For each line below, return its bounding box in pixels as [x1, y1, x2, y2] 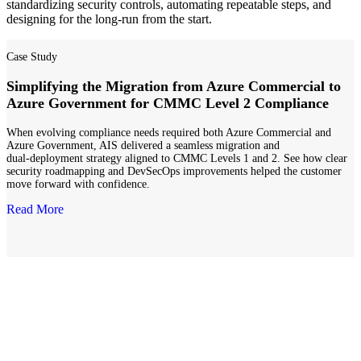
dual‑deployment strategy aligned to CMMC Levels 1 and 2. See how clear [6, 152, 347, 165]
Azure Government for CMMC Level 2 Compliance [6, 95, 329, 112]
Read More [6, 202, 64, 217]
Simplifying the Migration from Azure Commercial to [6, 78, 341, 95]
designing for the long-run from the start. [6, 11, 212, 26]
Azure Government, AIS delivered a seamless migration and [6, 139, 280, 152]
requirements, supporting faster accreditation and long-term [6, 334, 305, 348]
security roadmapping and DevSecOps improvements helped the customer [6, 165, 342, 178]
